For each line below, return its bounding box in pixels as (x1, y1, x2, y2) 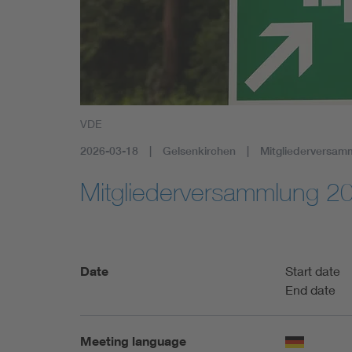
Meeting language (80, 332, 186, 349)
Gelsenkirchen (163, 143, 236, 158)
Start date (285, 262, 341, 278)
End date (285, 281, 336, 297)
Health (125, 5, 163, 20)
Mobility (125, 50, 170, 65)
